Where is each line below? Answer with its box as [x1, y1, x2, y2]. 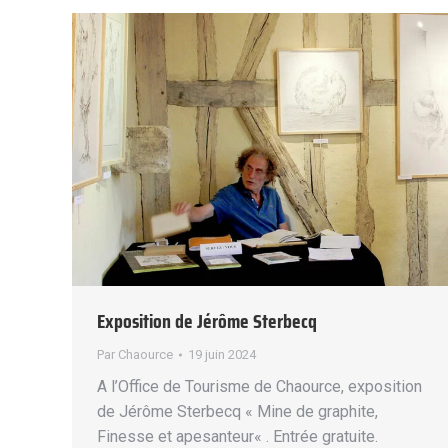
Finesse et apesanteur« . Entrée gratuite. [97, 426, 378, 446]
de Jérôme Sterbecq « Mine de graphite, [97, 401, 378, 421]
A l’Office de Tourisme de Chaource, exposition [97, 376, 422, 396]
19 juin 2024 [188, 346, 256, 362]
